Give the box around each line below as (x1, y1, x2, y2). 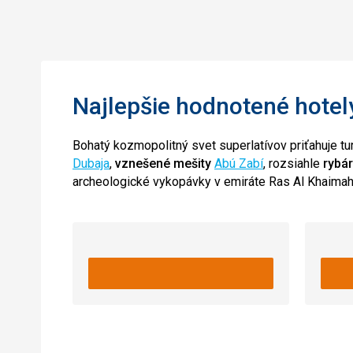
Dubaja (72, 156, 110, 171)
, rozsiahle (263, 156, 323, 171)
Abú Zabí (214, 156, 263, 171)
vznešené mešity (115, 156, 211, 171)
